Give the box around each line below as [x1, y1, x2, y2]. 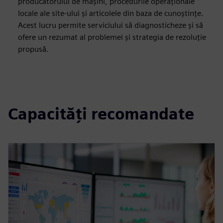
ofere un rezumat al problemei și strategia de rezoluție [18, 32, 206, 42]
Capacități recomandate [8, 104, 194, 123]
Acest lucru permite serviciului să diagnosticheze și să [18, 20, 203, 30]
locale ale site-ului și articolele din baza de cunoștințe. [18, 8, 204, 18]
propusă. [18, 44, 49, 54]
